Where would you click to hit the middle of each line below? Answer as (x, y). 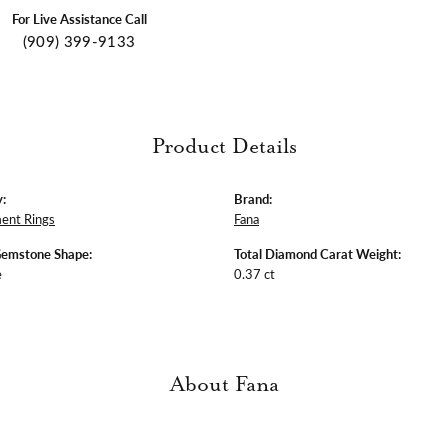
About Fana (224, 384)
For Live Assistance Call (79, 18)
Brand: (253, 198)
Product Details (224, 146)
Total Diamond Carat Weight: (317, 253)
